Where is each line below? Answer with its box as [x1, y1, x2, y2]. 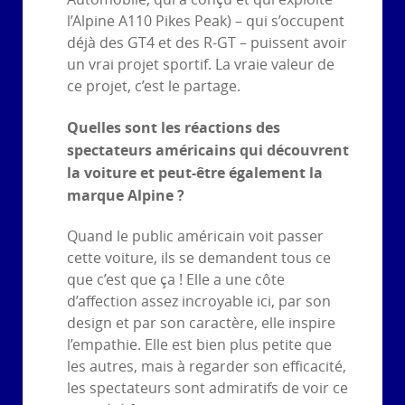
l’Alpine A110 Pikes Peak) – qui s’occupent [67, 13, 344, 31]
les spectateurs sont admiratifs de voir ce [67, 379, 348, 397]
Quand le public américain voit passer [67, 227, 324, 245]
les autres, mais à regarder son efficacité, [67, 357, 346, 375]
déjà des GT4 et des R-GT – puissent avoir [67, 34, 347, 52]
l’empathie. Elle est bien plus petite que [67, 335, 332, 353]
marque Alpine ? [67, 184, 184, 205]
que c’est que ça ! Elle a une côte [67, 270, 285, 288]
